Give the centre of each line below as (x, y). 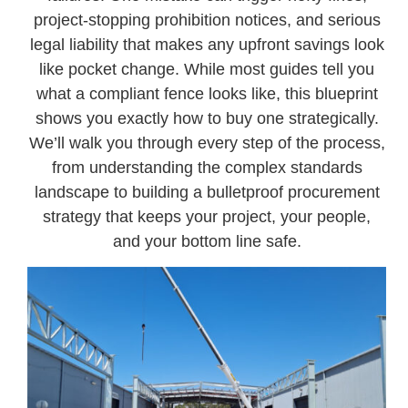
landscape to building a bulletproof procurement (207, 192)
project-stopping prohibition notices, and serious (207, 20)
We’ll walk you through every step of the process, (207, 143)
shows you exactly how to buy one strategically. (207, 118)
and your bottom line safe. (207, 241)
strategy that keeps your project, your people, (207, 216)
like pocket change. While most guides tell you (207, 69)
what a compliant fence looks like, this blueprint (207, 93)
